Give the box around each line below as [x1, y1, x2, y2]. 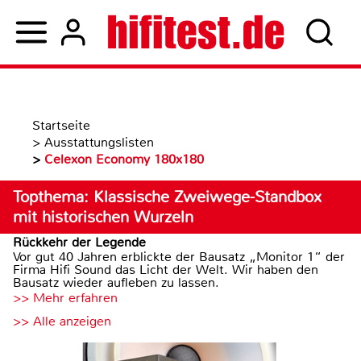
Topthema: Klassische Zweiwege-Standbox [13, 187, 322, 207]
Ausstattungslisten [44, 134, 154, 151]
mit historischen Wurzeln [13, 207, 193, 227]
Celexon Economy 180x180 [44, 151, 204, 168]
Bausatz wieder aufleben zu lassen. [13, 274, 219, 291]
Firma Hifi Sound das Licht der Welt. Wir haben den [13, 261, 318, 278]
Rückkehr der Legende [13, 234, 146, 251]
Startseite [32, 117, 90, 134]
